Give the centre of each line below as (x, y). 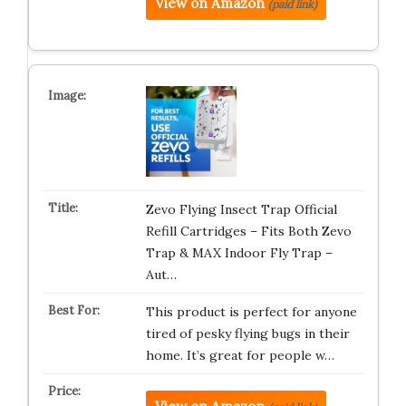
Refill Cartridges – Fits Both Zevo (248, 231)
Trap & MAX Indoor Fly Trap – (239, 253)
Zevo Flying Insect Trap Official (241, 209)
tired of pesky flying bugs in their (247, 333)
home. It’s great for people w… (240, 355)
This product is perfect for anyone (251, 312)
